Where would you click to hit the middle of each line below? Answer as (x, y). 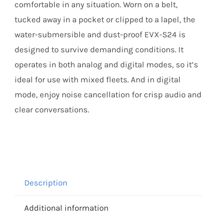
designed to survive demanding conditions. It (99, 50)
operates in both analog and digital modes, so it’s (106, 65)
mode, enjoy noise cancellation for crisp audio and (108, 95)
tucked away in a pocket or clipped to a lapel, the (105, 20)
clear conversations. (52, 110)
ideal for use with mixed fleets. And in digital (97, 80)
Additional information (66, 208)
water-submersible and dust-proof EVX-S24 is (100, 35)
